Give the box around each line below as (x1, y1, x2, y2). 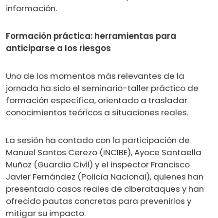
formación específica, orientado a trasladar (6, 94, 187, 106)
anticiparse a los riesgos (6, 42, 111, 54)
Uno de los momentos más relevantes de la (6, 70, 184, 82)
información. (6, 2, 57, 14)
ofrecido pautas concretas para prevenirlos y (6, 195, 191, 207)
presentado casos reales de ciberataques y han (6, 182, 204, 195)
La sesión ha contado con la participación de (6, 134, 190, 146)
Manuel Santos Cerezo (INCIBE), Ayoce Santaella (6, 146, 201, 158)
